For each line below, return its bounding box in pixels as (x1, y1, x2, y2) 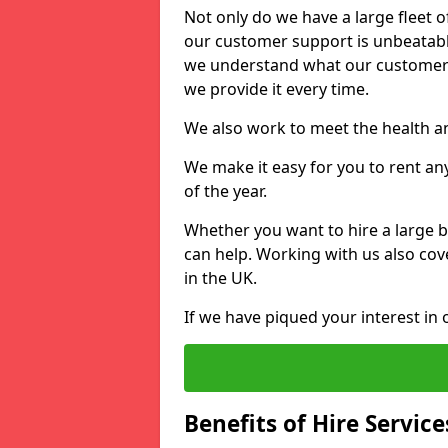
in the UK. (184, 267, 257, 289)
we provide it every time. (184, 78, 369, 100)
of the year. (184, 180, 267, 202)
